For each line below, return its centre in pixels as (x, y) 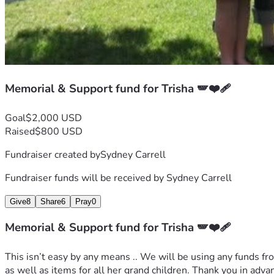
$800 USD (59, 131)
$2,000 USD (54, 118)
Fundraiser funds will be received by (86, 178)
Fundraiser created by (53, 154)
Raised (20, 131)
